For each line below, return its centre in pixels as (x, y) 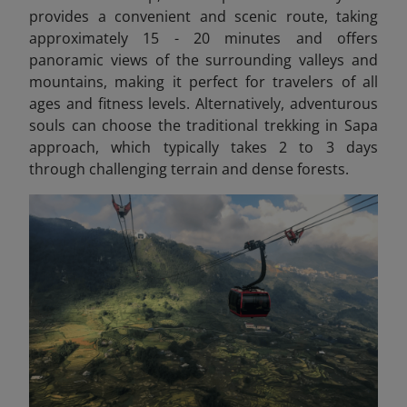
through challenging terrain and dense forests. (189, 169)
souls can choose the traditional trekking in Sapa (203, 125)
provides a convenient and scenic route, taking (203, 16)
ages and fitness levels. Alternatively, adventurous (203, 104)
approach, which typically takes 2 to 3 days (203, 147)
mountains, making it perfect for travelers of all (203, 82)
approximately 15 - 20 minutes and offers (203, 38)
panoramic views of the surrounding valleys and (203, 60)
